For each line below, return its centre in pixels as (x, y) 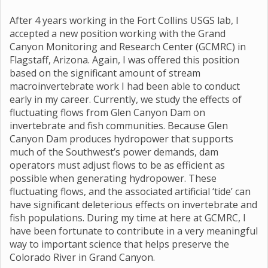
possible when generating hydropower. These (113, 179)
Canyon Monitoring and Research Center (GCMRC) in (128, 47)
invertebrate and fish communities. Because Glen (119, 126)
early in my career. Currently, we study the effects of (126, 100)
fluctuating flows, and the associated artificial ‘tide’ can (130, 192)
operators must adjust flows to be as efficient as (117, 165)
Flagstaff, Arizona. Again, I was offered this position (124, 60)
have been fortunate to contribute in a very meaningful (134, 231)
